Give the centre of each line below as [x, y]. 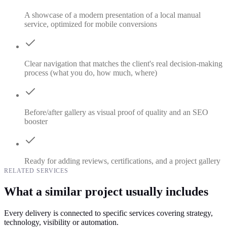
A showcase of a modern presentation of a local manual [112, 15]
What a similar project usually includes [106, 192]
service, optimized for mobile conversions [91, 24]
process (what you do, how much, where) [91, 73]
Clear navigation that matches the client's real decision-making [123, 64]
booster [36, 122]
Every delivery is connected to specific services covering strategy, [108, 213]
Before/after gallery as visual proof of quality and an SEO [116, 112]
